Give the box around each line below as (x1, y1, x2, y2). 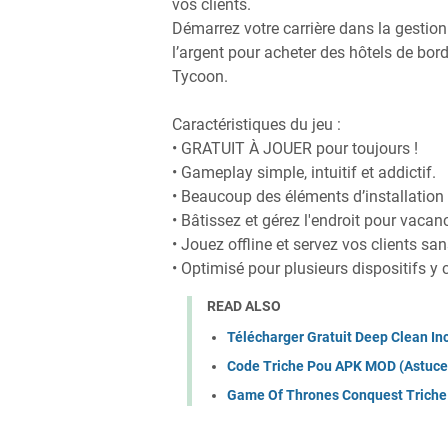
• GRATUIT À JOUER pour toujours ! (172, 139, 418, 158)
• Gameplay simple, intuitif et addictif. (172, 163, 436, 182)
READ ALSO (207, 298, 281, 314)
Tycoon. (172, 67, 228, 86)
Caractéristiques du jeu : (172, 115, 341, 134)
